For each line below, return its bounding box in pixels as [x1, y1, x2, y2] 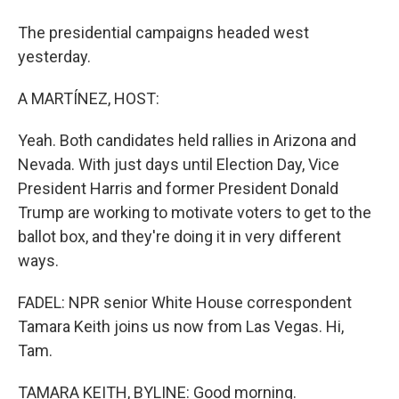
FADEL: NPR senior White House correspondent [18, 293, 352, 312]
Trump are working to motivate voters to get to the [18, 203, 371, 222]
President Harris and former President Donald [18, 179, 338, 198]
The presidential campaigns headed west [18, 23, 309, 42]
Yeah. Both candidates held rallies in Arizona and [18, 131, 356, 150]
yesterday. [18, 47, 91, 66]
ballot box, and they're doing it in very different [18, 227, 341, 246]
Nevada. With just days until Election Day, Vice [18, 155, 339, 174]
